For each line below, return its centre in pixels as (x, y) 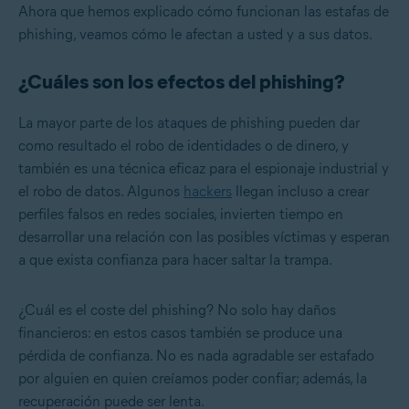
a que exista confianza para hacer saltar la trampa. (175, 260)
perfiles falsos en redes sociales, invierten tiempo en (181, 215)
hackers (208, 192)
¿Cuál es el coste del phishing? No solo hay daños (177, 310)
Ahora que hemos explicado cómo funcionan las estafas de (204, 12)
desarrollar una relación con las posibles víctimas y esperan (204, 237)
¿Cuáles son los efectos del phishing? (182, 82)
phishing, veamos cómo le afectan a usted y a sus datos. (195, 35)
